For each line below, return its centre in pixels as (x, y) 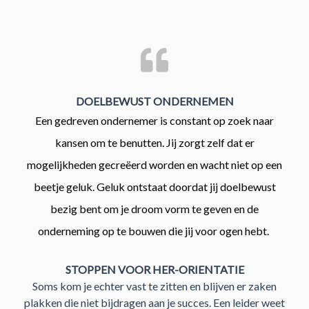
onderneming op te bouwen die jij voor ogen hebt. (154, 231)
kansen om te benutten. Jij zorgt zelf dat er (154, 143)
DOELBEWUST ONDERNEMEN (154, 101)
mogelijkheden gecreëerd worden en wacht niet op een (154, 165)
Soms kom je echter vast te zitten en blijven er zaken (154, 286)
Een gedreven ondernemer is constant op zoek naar (154, 121)
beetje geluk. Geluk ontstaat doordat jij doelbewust (154, 187)
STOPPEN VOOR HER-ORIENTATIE (154, 270)
